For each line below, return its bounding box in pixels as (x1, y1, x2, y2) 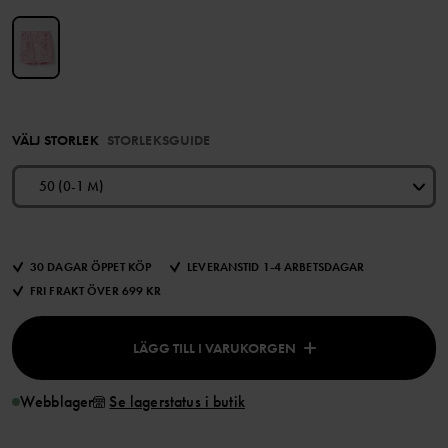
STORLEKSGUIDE (106, 131, 211, 150)
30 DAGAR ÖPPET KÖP (30, 259, 152, 276)
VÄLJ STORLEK (12, 131, 99, 150)
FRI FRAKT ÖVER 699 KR (30, 283, 162, 300)
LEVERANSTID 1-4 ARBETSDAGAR (187, 259, 365, 276)
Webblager (20, 391, 94, 413)
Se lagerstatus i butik (109, 391, 245, 413)
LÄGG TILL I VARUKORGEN (132, 339, 296, 358)
